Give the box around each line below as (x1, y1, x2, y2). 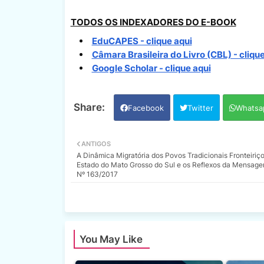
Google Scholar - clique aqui (91, 62, 211, 74)
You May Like (79, 233, 143, 245)
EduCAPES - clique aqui (91, 35, 192, 47)
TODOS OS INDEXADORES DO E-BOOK (70, 16, 236, 28)
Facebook (127, 103, 164, 113)
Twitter (187, 103, 213, 113)
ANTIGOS (81, 139, 111, 148)
